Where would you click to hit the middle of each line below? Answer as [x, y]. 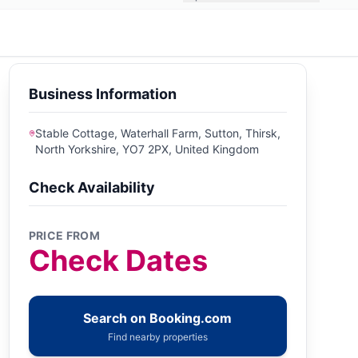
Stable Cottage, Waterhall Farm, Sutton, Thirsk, [158, 133]
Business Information [102, 94]
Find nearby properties [157, 337]
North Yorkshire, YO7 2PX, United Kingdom [147, 149]
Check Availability [91, 187]
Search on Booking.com [158, 318]
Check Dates [118, 261]
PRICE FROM [64, 235]
